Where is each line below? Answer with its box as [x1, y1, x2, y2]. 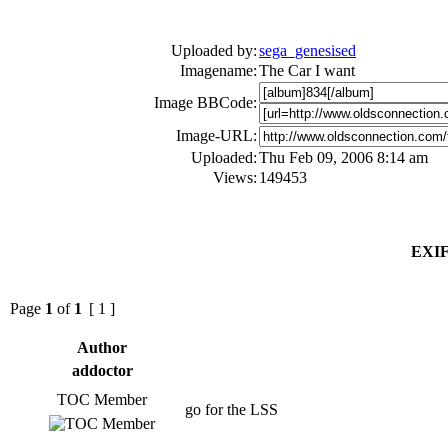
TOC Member [57, 391, 147, 408]
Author [77, 339, 127, 356]
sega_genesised [259, 42, 356, 59]
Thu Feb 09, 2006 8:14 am [259, 149, 428, 166]
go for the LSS [185, 401, 278, 418]
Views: [213, 169, 257, 186]
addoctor [71, 362, 133, 379]
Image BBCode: [154, 94, 257, 111]
